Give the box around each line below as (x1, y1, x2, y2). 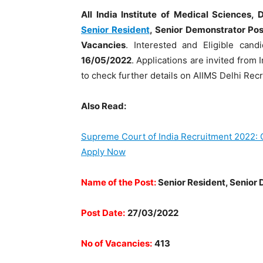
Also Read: (81, 100, 126, 112)
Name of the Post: (81, 177, 158, 188)
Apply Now (81, 146, 126, 157)
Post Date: (81, 207, 125, 218)
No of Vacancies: (81, 238, 152, 249)
